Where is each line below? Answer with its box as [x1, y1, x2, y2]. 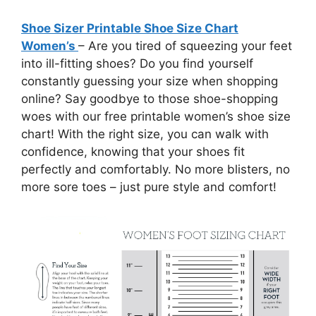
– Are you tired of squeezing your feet [78, 38, 292, 53]
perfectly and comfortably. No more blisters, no [21, 162, 290, 176]
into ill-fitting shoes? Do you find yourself [21, 56, 253, 71]
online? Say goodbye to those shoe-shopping [21, 91, 278, 106]
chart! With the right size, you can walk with [21, 126, 269, 141]
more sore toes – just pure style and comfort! [21, 179, 276, 194]
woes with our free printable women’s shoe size [21, 109, 291, 123]
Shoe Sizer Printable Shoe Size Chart [21, 20, 238, 35]
